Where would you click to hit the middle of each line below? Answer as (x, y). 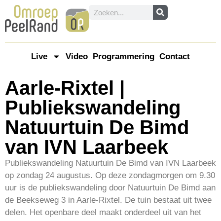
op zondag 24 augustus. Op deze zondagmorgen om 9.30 (110, 175)
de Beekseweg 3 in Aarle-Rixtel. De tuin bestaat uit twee (108, 200)
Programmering (124, 56)
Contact (175, 56)
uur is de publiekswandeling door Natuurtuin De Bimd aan (110, 187)
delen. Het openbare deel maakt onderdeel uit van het (103, 212)
